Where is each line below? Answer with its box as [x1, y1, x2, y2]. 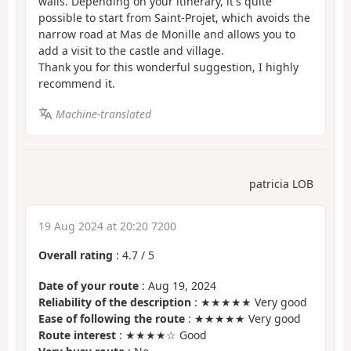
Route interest [38, 327, 116, 342]
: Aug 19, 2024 [139, 277, 216, 293]
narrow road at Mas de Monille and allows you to [38, 27, 295, 42]
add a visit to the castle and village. [38, 43, 224, 59]
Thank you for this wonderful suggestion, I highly [38, 60, 299, 75]
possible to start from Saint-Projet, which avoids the [38, 10, 310, 26]
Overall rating [38, 248, 113, 263]
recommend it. [38, 76, 115, 92]
